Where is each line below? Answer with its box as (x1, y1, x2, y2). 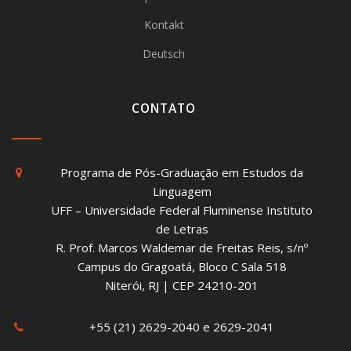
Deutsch (143, 46, 185, 61)
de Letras (155, 221, 208, 237)
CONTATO (132, 100, 196, 117)
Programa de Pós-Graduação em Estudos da (60, 165, 303, 180)
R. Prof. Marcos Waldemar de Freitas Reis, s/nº (56, 240, 308, 255)
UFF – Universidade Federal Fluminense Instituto (51, 202, 313, 218)
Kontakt (143, 17, 184, 32)
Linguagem (152, 183, 212, 199)
